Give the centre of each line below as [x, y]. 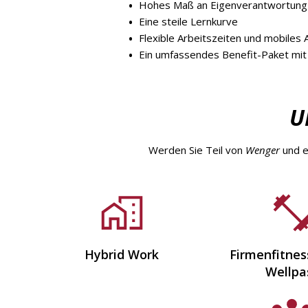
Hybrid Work [122, 254]
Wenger [262, 150]
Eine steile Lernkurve [188, 21]
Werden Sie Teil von [197, 150]
